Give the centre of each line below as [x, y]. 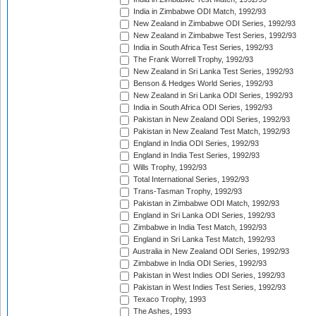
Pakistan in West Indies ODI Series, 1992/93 [208, 275]
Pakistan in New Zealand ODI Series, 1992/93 [211, 120]
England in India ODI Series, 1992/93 [195, 144]
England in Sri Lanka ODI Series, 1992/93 [203, 215]
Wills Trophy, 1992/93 [169, 168]
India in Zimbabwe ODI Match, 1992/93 [199, 12]
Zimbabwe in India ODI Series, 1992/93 [199, 263]
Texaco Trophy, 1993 [169, 299]
